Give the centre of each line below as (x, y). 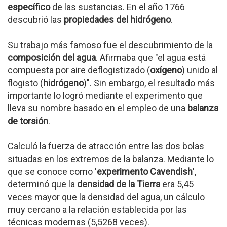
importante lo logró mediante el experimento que (105, 96)
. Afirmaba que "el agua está (151, 58)
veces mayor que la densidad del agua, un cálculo (106, 197)
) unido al (200, 70)
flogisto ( (25, 83)
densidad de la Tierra (119, 184)
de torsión (28, 121)
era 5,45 (177, 184)
